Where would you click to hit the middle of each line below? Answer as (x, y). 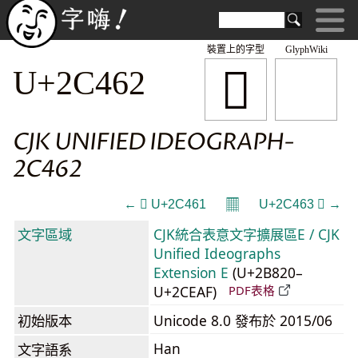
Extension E (191, 272)
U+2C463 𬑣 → (300, 204)
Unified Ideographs (217, 253)
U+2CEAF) (187, 292)
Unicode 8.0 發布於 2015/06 (243, 320)
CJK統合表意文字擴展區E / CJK (247, 234)
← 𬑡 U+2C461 (165, 204)
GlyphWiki (306, 50)
